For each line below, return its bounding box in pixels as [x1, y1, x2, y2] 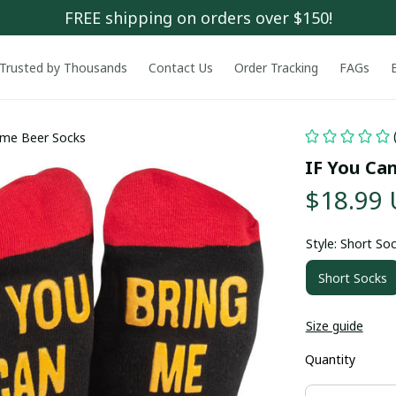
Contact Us [148, 58, 213, 76]
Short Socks [317, 269, 387, 286]
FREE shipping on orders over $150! [64, 6, 332, 28]
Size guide [305, 317, 363, 334]
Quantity [304, 351, 355, 368]
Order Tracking [233, 58, 318, 76]
